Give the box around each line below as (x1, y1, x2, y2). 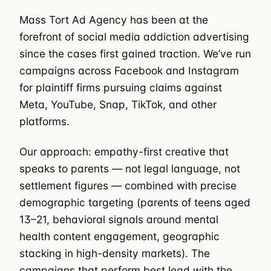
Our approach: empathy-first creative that (19, 145, 229, 158)
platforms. (19, 114, 70, 128)
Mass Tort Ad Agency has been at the (19, 13, 208, 26)
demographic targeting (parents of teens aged (19, 196, 250, 209)
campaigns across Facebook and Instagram (19, 64, 239, 77)
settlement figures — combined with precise (19, 179, 237, 192)
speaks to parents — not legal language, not (19, 162, 240, 175)
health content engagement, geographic (19, 230, 220, 243)
